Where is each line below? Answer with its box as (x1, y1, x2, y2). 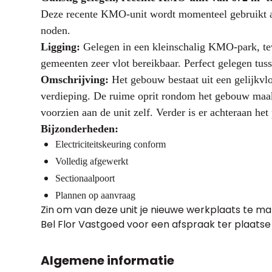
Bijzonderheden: (40, 123, 118, 135)
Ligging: (40, 41, 80, 53)
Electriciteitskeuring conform (55, 139, 166, 149)
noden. (40, 24, 70, 36)
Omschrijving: (40, 73, 109, 86)
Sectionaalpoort (55, 173, 115, 183)
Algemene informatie (40, 252, 174, 269)
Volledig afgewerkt (55, 156, 128, 166)
